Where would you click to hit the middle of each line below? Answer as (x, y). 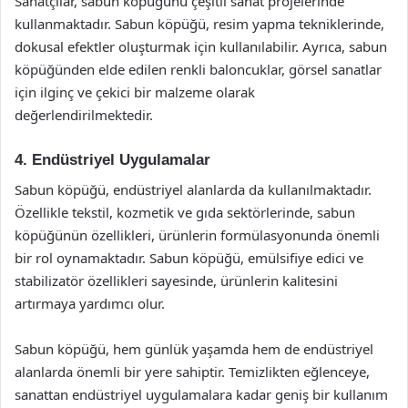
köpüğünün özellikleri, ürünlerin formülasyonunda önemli (197, 235)
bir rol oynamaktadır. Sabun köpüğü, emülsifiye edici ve (189, 257)
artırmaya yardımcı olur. (90, 303)
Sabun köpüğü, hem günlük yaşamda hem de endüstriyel (194, 348)
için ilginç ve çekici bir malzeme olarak (135, 92)
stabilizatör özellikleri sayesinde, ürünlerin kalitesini (176, 280)
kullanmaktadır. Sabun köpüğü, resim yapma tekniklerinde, (199, 24)
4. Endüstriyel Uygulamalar (112, 160)
